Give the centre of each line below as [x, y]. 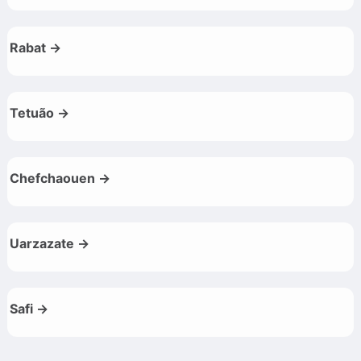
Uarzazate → [50, 244]
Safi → [29, 309]
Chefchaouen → [60, 178]
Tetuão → [39, 113]
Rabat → [35, 48]
